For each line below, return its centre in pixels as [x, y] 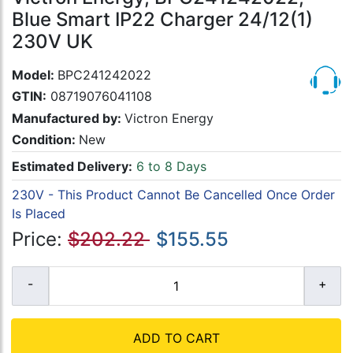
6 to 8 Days [169, 166]
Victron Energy [169, 118]
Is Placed [39, 213]
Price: [40, 240]
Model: [35, 75]
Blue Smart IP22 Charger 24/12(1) [162, 20]
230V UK [52, 42]
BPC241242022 [104, 75]
